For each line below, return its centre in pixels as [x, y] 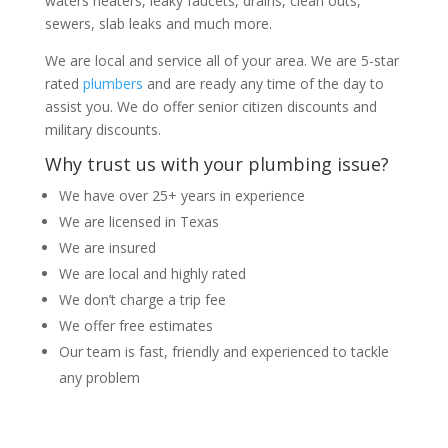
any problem [99, 377]
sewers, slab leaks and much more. [158, 23]
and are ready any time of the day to [263, 83]
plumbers [112, 83]
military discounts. [102, 129]
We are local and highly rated [152, 273]
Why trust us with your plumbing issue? [216, 163]
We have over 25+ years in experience [181, 195]
